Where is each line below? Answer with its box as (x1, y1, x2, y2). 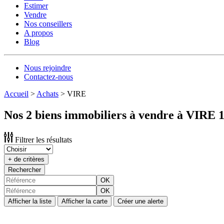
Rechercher (8, 165, 41, 173)
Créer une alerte (117, 197, 163, 205)
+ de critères (8, 155, 44, 163)
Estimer (24, 1, 48, 10)
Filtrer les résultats (13, 135, 72, 144)
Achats (36, 89, 58, 98)
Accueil (4, 89, 28, 98)
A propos (24, 28, 53, 37)
